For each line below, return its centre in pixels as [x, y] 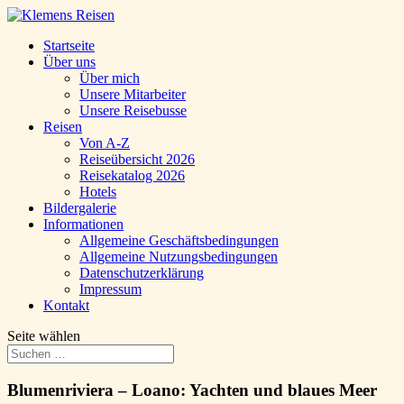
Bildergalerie [80, 208]
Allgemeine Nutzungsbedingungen [179, 257]
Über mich [110, 78]
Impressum [110, 289]
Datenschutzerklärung [142, 273]
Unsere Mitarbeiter [133, 94]
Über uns [69, 62]
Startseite [69, 46]
